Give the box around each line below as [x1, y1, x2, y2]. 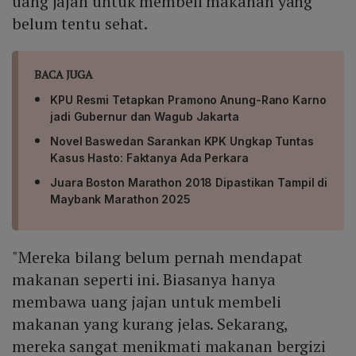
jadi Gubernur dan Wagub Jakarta [50, 110, 239, 124]
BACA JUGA [34, 67, 94, 83]
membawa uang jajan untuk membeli [12, 291, 281, 313]
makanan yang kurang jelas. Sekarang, [12, 313, 288, 335]
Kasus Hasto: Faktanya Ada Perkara [50, 151, 249, 165]
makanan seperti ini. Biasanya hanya [12, 269, 276, 291]
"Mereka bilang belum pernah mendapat [12, 246, 304, 269]
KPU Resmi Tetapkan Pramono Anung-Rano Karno [50, 93, 327, 107]
